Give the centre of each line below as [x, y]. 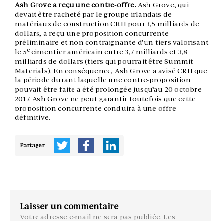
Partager [33, 145]
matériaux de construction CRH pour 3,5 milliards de [107, 24]
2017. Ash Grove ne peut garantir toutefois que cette [106, 99]
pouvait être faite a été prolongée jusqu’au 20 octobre [108, 90]
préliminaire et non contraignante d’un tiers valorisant [112, 43]
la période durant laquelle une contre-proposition [103, 80]
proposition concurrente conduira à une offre [95, 108]
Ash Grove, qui [163, 5]
